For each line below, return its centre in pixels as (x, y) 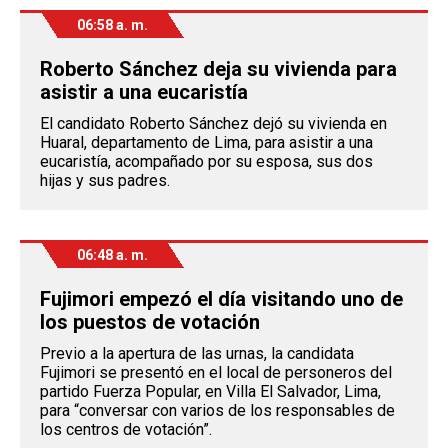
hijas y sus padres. (105, 181)
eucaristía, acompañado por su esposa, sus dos (206, 162)
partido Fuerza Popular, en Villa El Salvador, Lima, (210, 392)
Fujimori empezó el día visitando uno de (221, 299)
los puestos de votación (150, 322)
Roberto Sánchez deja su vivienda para (218, 69)
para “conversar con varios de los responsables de (217, 411)
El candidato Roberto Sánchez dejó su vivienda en (213, 124)
